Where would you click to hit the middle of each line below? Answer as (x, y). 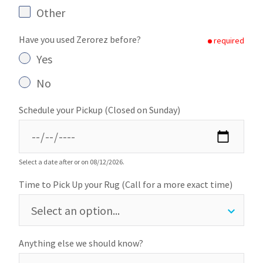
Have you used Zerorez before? (80, 39)
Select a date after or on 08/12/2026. (72, 162)
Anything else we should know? (81, 243)
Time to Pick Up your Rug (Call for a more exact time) (126, 184)
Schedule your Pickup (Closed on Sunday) (100, 110)
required (229, 40)
